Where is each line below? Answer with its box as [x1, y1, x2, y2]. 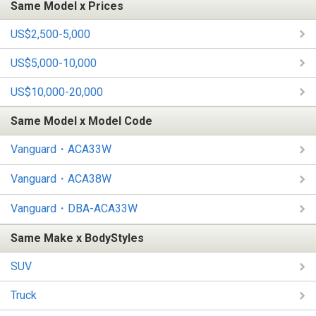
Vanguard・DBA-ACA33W [11, 201, 138, 215]
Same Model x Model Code [11, 114, 152, 128]
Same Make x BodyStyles [11, 231, 144, 245]
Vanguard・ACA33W [11, 142, 111, 156]
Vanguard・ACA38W [11, 171, 111, 186]
